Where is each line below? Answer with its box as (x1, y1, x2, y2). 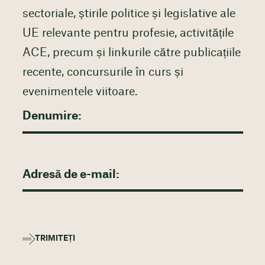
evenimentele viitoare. (22, 86, 138, 98)
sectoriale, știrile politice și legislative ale (22, 8, 235, 20)
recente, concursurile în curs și (22, 66, 183, 78)
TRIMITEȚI (34, 234, 75, 243)
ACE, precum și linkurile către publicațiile (22, 47, 241, 59)
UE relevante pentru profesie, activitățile (22, 27, 234, 39)
